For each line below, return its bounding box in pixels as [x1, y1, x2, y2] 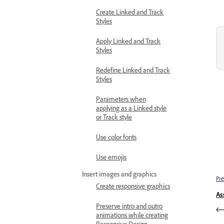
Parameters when [96, 95, 146, 105]
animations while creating [96, 211, 168, 221]
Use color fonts [96, 133, 136, 143]
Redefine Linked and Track [96, 66, 170, 76]
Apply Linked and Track [96, 37, 160, 47]
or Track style [96, 113, 132, 123]
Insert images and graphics [82, 170, 156, 180]
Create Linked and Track [96, 8, 163, 18]
